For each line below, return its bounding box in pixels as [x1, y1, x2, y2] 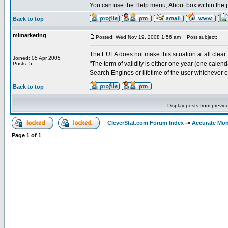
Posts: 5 [13, 61, 32, 66]
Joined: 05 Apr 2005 [13, 55, 61, 61]
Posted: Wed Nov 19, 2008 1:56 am [96, 34, 181, 40]
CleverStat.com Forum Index [107, 120, 184, 126]
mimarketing [13, 32, 46, 38]
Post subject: [182, 34, 217, 40]
